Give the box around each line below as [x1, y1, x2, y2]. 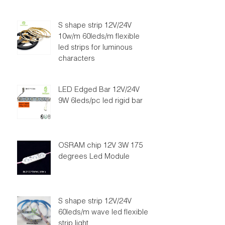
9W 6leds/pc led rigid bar [58, 97, 143, 105]
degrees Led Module [58, 153, 130, 161]
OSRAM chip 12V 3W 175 [58, 142, 143, 150]
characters [58, 55, 95, 63]
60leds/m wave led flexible [58, 209, 148, 216]
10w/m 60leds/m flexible [58, 33, 140, 41]
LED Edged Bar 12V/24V [58, 86, 140, 94]
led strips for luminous [58, 44, 133, 52]
